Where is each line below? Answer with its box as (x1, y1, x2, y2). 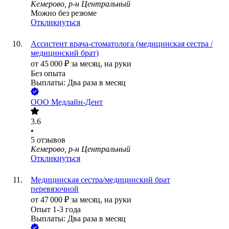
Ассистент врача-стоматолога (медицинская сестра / (31, 39, 213, 49)
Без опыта (31, 69, 65, 78)
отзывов (37, 135, 65, 145)
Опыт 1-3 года (31, 205, 81, 214)
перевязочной (31, 185, 79, 194)
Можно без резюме (31, 9, 97, 18)
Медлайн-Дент (51, 98, 103, 107)
